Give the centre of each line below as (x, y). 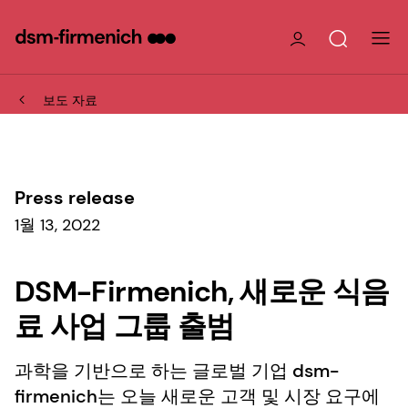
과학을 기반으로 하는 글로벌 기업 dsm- (177, 370)
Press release (75, 197)
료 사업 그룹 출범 (125, 326)
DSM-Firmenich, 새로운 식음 (202, 291)
